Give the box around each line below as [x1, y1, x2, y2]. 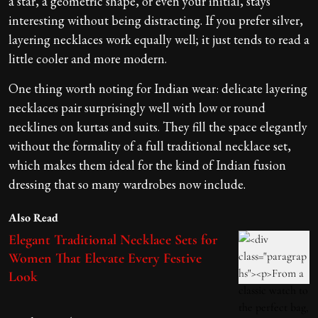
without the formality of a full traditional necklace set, [9, 137, 291, 154]
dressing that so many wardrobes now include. [9, 175, 246, 192]
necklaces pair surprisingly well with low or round [9, 99, 265, 116]
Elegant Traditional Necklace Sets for [9, 231, 218, 248]
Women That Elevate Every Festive [9, 249, 202, 267]
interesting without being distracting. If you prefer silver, [9, 11, 303, 28]
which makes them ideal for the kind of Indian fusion [9, 156, 286, 173]
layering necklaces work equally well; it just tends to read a [9, 31, 309, 48]
